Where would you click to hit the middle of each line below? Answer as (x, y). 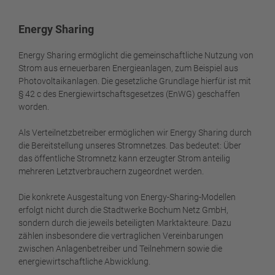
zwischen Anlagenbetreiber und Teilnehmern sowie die (120, 248)
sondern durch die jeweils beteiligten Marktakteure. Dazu (125, 223)
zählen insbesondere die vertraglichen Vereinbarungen (121, 235)
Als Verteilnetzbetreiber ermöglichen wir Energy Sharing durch (135, 132)
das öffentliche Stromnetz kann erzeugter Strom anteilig (124, 158)
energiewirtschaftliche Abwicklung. (85, 261)
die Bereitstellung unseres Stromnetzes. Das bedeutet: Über (130, 145)
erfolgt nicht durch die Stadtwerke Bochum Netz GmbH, (123, 210)
